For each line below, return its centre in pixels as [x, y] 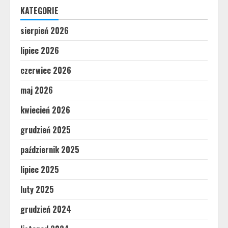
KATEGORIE [39, 10]
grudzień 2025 [46, 130]
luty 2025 [37, 189]
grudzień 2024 [46, 209]
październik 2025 [50, 149]
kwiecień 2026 [45, 110]
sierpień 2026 [45, 30]
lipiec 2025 [40, 169]
